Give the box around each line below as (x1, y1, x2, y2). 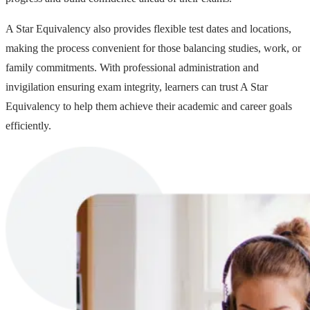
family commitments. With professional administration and (6, 62, 259, 74)
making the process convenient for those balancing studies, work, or (6, 42, 301, 55)
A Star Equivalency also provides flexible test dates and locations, (6, 23, 291, 35)
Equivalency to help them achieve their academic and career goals (6, 100, 292, 113)
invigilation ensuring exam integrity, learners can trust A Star (6, 81, 268, 93)
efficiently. (6, 120, 51, 132)
